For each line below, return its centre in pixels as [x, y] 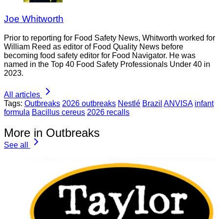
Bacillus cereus [58, 112]
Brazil [152, 103]
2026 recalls [108, 112]
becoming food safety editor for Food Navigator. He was [100, 55]
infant [204, 103]
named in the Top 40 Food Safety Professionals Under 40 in [107, 64]
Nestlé [129, 103]
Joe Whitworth [34, 19]
